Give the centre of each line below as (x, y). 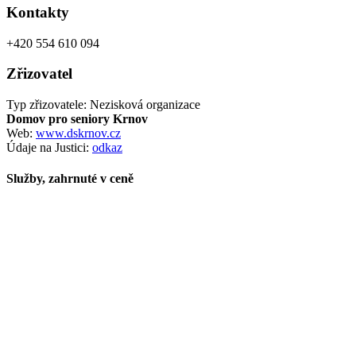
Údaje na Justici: (49, 148)
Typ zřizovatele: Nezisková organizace (103, 105)
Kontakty (38, 12)
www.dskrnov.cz (78, 133)
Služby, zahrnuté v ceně (70, 179)
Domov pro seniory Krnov (77, 119)
